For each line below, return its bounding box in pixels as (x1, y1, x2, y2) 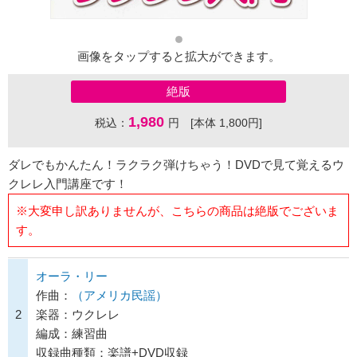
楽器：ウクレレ (36, 308, 120, 321)
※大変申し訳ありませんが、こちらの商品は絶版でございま (15, 203, 339, 218)
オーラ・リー (36, 269, 108, 283)
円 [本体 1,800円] (168, 116, 262, 130)
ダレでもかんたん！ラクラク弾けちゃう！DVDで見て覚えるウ (8, 158, 344, 172)
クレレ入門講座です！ (8, 177, 127, 191)
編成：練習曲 (36, 327, 108, 340)
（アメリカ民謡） (72, 288, 167, 302)
